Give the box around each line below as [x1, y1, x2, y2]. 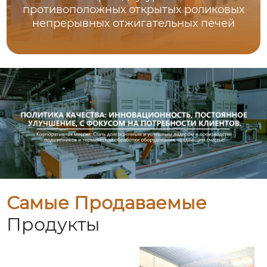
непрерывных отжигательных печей [32, 17, 235, 30]
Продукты [7, 213, 101, 235]
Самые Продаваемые [7, 191, 207, 214]
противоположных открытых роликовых [23, 3, 245, 17]
